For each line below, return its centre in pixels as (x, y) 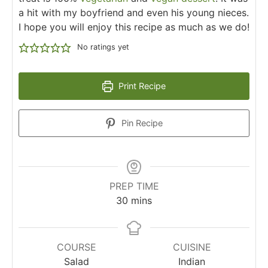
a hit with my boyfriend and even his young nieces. (134, 13)
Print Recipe (141, 86)
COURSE (76, 247)
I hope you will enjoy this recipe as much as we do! (134, 27)
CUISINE (192, 247)
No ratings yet (103, 47)
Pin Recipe (141, 123)
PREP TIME (134, 186)
